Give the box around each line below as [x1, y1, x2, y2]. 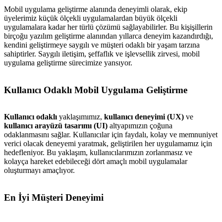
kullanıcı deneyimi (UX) [104, 112, 184, 121]
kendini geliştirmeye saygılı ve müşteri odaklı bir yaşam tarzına [4, 40, 200, 49]
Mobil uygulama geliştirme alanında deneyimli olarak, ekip [4, 4, 187, 13]
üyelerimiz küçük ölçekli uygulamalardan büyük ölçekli [4, 13, 177, 22]
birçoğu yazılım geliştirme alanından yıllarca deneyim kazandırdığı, [4, 31, 213, 40]
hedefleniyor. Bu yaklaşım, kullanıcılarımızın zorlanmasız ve [4, 148, 192, 157]
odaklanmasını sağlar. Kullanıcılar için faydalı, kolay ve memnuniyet [4, 130, 218, 139]
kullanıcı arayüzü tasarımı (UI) [4, 121, 108, 130]
